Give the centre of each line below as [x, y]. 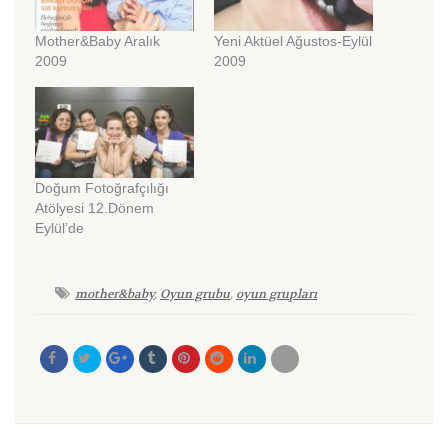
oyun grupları [276, 293]
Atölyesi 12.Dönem [94, 207]
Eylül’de [59, 227]
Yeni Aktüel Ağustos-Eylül [293, 40]
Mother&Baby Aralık [97, 40]
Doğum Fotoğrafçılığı [102, 187]
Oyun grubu [195, 293]
